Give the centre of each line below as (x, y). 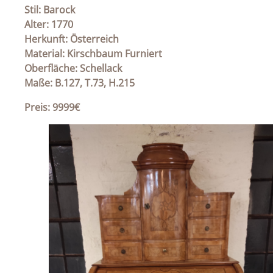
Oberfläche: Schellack (73, 68)
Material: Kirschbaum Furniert (93, 53)
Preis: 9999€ (52, 107)
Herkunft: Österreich (72, 39)
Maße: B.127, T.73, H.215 (80, 83)
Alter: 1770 (49, 24)
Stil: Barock (50, 9)
